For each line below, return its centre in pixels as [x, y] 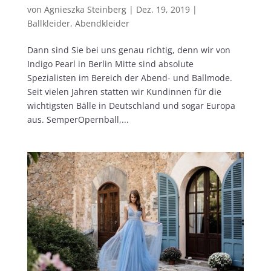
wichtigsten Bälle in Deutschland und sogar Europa [131, 105]
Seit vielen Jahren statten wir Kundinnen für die [124, 91]
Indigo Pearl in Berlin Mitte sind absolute [110, 64]
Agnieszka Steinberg [85, 9]
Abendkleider [102, 23]
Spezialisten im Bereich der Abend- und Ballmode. [129, 77]
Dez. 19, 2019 [163, 9]
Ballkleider [48, 23]
